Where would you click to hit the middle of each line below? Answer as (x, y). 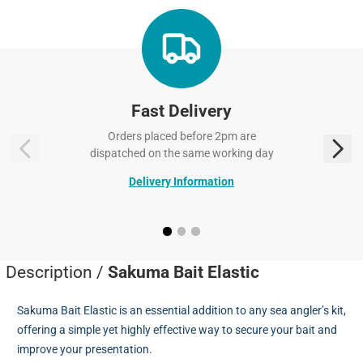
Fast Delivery (181, 111)
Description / (57, 273)
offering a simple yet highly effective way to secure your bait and (177, 330)
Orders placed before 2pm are (181, 136)
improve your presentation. (85, 350)
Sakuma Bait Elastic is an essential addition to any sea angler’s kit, (181, 311)
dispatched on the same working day (181, 153)
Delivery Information (181, 181)
